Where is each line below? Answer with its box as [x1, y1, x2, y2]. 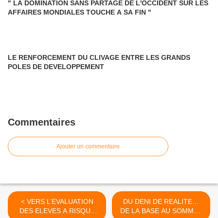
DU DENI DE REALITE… [123, 198, 199, 206]
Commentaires [8, 117, 75, 128]
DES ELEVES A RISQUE [19, 207, 95, 215]
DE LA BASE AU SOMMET [120, 207, 202, 215]
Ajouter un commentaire [56, 143, 120, 150]
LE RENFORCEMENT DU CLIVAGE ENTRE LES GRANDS [8, 54, 190, 62]
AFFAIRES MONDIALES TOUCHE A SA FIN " [8, 8, 151, 17]
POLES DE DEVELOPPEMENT [8, 63, 104, 71]
